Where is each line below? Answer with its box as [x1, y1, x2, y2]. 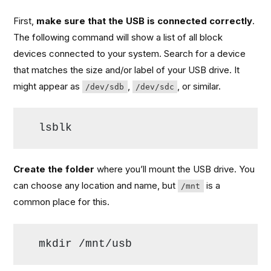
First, [13, 15, 37, 27]
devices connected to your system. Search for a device [13, 47, 246, 59]
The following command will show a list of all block [13, 31, 223, 43]
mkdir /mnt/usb [39, 237, 132, 250]
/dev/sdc [135, 82, 174, 91]
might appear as [13, 80, 83, 92]
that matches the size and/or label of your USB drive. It [13, 64, 240, 76]
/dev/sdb [85, 82, 125, 91]
